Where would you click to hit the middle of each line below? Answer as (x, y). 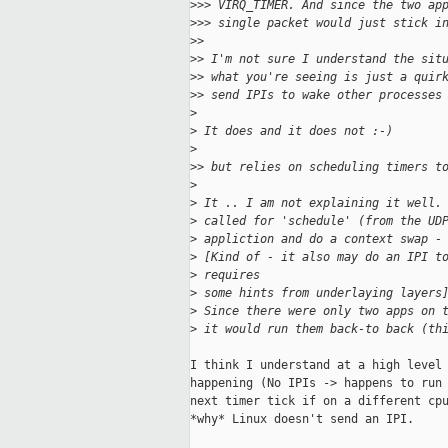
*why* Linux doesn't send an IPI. (302, 419)
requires (228, 275)
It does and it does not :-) (295, 131)
